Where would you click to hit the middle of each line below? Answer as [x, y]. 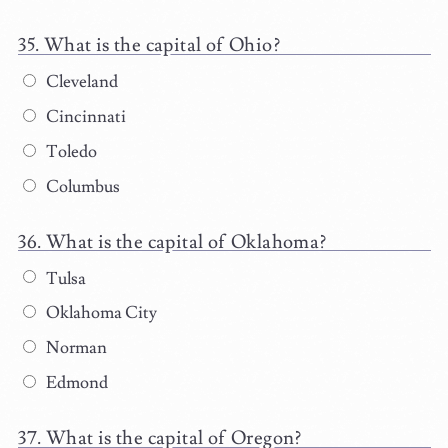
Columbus [81, 186]
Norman [74, 348]
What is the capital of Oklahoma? [186, 241]
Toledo [69, 151]
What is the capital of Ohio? [161, 45]
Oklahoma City [99, 313]
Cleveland [80, 82]
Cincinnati [84, 117]
